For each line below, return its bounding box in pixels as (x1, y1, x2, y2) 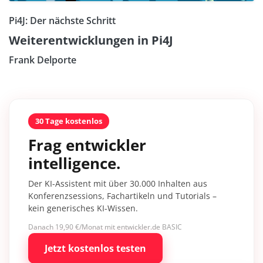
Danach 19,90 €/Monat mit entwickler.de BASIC (28, 222, 182, 232)
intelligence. (28, 153, 120, 174)
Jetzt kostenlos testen (45, 242, 146, 255)
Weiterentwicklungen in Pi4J (9, 32, 173, 49)
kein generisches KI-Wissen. (28, 203, 138, 214)
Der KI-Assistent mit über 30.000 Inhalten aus (28, 178, 207, 190)
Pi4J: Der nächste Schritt (9, 14, 116, 28)
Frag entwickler (28, 134, 146, 156)
